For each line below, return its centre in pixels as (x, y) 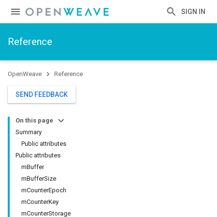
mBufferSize (39, 178)
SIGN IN (193, 12)
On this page (34, 120)
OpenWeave (25, 74)
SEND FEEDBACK (42, 94)
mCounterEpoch (44, 190)
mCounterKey (40, 202)
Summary (29, 132)
